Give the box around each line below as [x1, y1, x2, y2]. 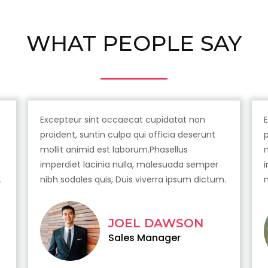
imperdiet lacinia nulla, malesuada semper [39, 159, 218, 171]
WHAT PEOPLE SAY [26, 30, 242, 57]
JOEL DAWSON [108, 216, 203, 231]
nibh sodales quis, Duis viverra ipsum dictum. [39, 173, 226, 186]
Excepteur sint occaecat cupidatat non [39, 114, 205, 126]
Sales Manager [108, 231, 181, 245]
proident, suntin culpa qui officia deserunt [39, 129, 215, 141]
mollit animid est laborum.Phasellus [39, 144, 188, 156]
